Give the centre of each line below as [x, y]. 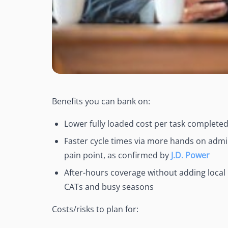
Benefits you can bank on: [101, 102]
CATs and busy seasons [109, 187]
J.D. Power [190, 155]
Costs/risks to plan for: [95, 209]
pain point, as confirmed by [118, 155]
